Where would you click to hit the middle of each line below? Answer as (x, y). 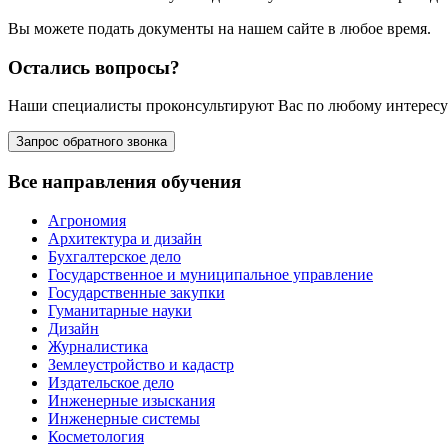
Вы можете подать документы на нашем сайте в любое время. (219, 28)
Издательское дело (111, 382)
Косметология (96, 436)
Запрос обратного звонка (91, 142)
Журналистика (98, 346)
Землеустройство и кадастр (141, 364)
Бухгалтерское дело (114, 256)
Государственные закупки (136, 292)
